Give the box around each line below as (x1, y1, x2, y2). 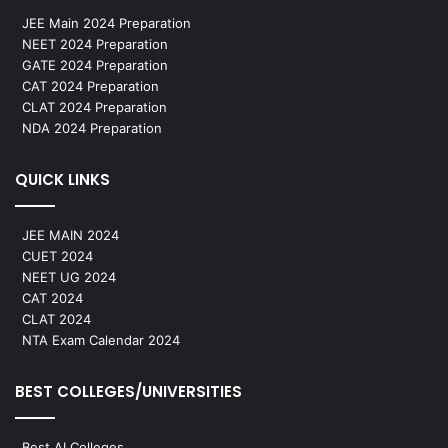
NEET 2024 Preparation (22, 35, 168, 52)
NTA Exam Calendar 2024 (22, 331, 180, 348)
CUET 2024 (22, 247, 93, 264)
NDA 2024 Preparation (22, 119, 162, 136)
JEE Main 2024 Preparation (22, 14, 191, 31)
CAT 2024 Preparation (22, 77, 159, 94)
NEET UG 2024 (22, 268, 116, 285)
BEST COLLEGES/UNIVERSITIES (15, 380, 242, 402)
